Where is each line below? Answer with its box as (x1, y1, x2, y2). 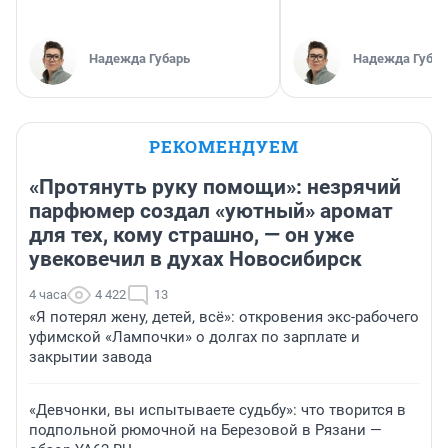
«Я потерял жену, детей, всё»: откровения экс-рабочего (29, 308, 419, 327)
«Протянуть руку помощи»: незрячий (29, 175, 401, 200)
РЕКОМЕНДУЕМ (149, 135, 299, 159)
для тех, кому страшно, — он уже (29, 223, 354, 248)
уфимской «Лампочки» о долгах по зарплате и (29, 328, 360, 347)
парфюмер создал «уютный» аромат (29, 199, 393, 224)
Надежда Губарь (89, 51, 190, 67)
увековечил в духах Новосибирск (29, 247, 362, 272)
